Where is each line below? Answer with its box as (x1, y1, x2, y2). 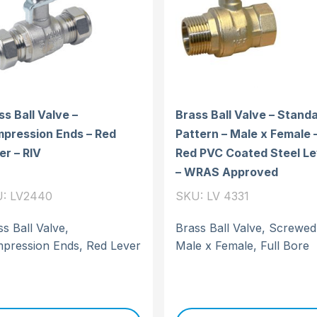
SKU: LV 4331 (175, 188, 249, 203)
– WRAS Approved (175, 164, 278, 179)
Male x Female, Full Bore (175, 238, 309, 253)
